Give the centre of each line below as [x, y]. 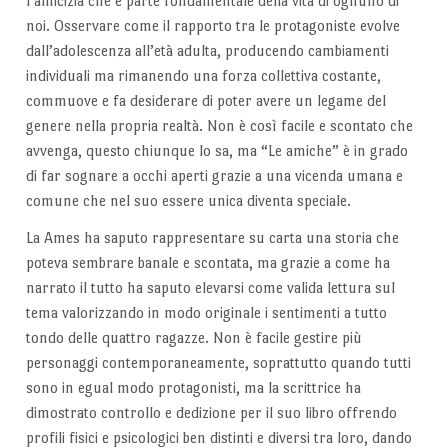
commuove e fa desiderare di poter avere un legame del [205, 100]
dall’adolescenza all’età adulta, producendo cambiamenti [207, 50]
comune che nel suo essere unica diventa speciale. [188, 200]
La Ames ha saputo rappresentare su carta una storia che [212, 238]
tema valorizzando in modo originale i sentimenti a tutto [206, 313]
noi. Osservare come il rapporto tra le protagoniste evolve [212, 25]
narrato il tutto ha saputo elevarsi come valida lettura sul [210, 288]
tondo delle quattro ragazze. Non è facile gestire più [193, 338]
